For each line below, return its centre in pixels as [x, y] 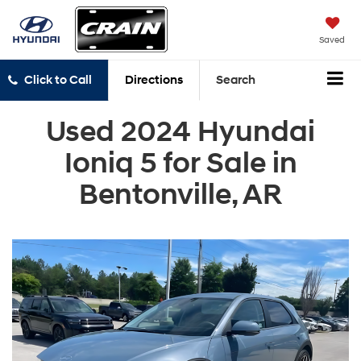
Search [235, 81]
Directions [154, 81]
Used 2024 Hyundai [180, 132]
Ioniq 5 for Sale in [180, 163]
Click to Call [58, 81]
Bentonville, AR [180, 195]
